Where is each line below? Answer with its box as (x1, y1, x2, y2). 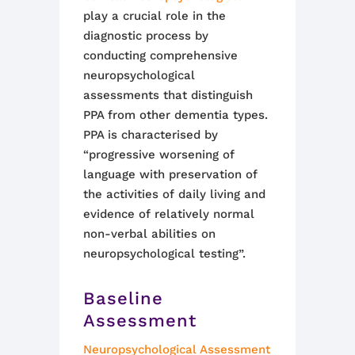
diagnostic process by (83, 29, 208, 43)
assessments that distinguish (83, 88, 253, 102)
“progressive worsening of (83, 147, 235, 162)
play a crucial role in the (83, 9, 226, 23)
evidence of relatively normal (83, 207, 254, 221)
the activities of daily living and (83, 187, 265, 201)
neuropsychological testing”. (83, 246, 246, 261)
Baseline (83, 288, 163, 308)
